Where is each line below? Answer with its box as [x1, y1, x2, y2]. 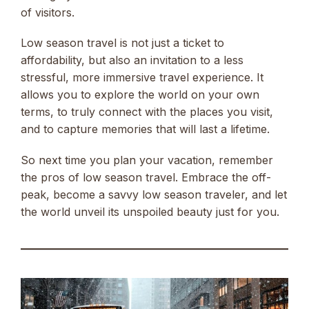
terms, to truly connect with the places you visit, [21, 105, 273, 119]
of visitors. [21, 6, 74, 20]
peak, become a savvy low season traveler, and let [21, 187, 287, 201]
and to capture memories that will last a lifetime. [21, 122, 270, 137]
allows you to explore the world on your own [21, 88, 259, 102]
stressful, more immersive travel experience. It [21, 70, 263, 85]
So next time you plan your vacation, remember [21, 152, 273, 167]
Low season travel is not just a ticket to [21, 36, 224, 50]
